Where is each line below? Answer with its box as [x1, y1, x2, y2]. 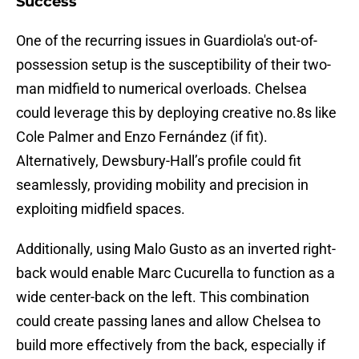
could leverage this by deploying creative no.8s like [16, 104, 337, 122]
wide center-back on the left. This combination [16, 288, 309, 306]
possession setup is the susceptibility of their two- [16, 56, 331, 74]
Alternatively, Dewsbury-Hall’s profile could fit [16, 152, 301, 170]
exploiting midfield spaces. [16, 200, 185, 218]
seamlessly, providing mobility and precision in [16, 176, 309, 194]
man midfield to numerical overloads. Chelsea [16, 80, 307, 98]
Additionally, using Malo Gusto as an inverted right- [16, 240, 336, 258]
